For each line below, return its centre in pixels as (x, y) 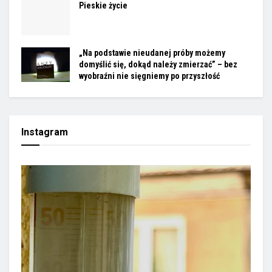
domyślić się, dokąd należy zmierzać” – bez (158, 64)
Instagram (45, 132)
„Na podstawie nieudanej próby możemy (152, 53)
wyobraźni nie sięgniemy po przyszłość (149, 76)
